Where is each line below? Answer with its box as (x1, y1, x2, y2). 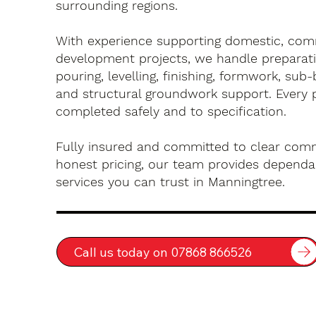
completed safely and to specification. (56, 104, 287, 119)
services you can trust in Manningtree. (56, 174, 286, 190)
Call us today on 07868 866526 (73, 243, 252, 260)
